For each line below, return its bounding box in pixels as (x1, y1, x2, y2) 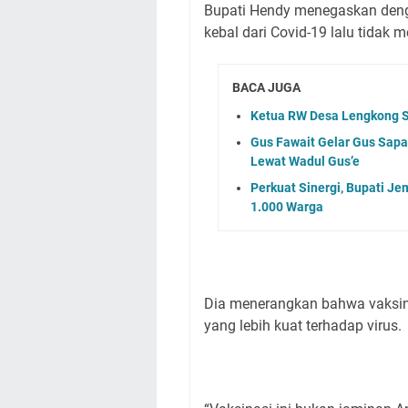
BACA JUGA (232, 80, 301, 95)
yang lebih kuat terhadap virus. (204, 316, 402, 334)
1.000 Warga (250, 199, 323, 214)
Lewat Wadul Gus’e (250, 153, 360, 168)
